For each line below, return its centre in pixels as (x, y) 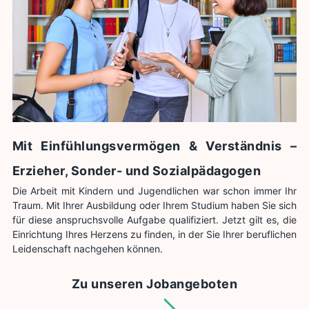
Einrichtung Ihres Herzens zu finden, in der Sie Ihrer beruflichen (154, 235)
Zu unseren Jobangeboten (154, 283)
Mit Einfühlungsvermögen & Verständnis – (154, 146)
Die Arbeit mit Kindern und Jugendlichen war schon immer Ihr (154, 191)
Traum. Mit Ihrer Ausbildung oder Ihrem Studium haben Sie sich (154, 206)
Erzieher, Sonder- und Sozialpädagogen (137, 171)
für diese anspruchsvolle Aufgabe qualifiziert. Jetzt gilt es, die (154, 220)
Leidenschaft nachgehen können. (87, 249)
